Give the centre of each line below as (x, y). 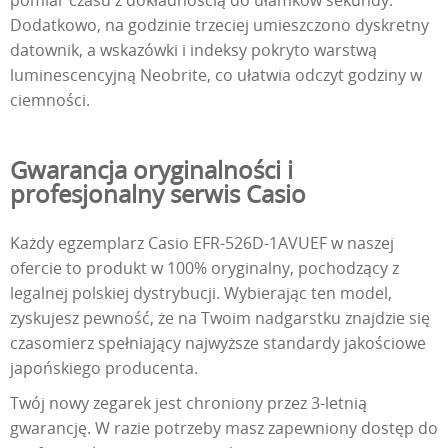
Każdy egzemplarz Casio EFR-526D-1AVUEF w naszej (202, 243)
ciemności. (50, 100)
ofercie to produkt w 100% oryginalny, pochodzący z (204, 268)
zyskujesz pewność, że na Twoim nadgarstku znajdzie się (220, 318)
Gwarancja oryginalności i (151, 170)
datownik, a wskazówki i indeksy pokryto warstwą (193, 50)
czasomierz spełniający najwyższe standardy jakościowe (218, 343)
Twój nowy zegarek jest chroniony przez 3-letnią (188, 403)
